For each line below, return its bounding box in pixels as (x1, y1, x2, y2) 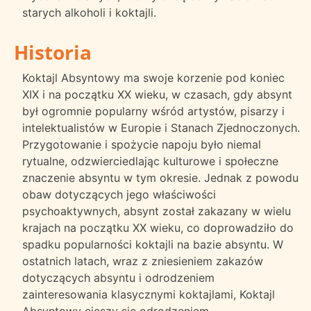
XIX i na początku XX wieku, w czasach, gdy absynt (22, 87, 292, 101)
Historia (14, 38, 92, 65)
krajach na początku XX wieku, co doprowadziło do (22, 220, 294, 235)
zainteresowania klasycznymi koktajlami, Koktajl (22, 287, 275, 301)
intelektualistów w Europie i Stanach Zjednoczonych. (22, 120, 300, 135)
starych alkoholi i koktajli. (22, 6, 156, 20)
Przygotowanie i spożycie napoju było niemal (22, 137, 261, 151)
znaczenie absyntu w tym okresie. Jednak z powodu (22, 170, 299, 185)
